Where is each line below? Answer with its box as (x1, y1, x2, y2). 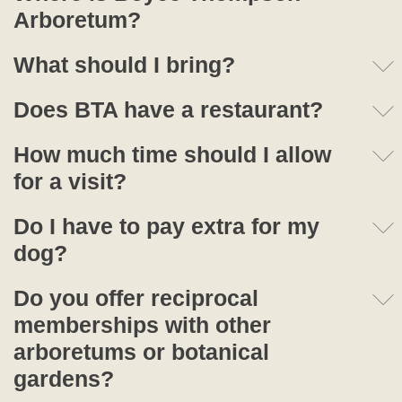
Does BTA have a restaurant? (13, 97, 323, 123)
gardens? (13, 366, 114, 392)
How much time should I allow (13, 142, 331, 168)
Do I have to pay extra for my (13, 214, 319, 240)
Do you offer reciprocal (13, 285, 258, 311)
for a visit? (13, 169, 127, 195)
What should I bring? (13, 52, 235, 78)
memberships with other (13, 312, 271, 338)
